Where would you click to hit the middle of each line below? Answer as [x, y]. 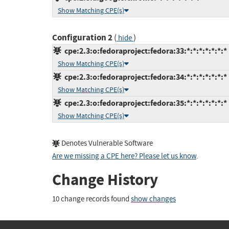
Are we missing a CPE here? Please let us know [124, 156]
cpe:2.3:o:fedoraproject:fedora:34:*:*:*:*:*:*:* [144, 77]
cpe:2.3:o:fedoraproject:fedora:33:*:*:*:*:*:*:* [144, 51]
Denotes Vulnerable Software [106, 144]
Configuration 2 [82, 38]
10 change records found [91, 199]
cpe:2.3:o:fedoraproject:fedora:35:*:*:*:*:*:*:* [144, 103]
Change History [105, 180]
